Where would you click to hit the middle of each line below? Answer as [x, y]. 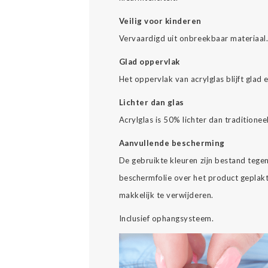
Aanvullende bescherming [172, 143]
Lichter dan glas [151, 102]
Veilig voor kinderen [160, 21]
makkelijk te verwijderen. [166, 195]
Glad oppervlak [149, 62]
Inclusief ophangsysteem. [166, 218]
